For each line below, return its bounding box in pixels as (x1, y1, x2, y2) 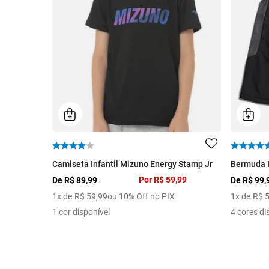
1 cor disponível (52, 207, 110, 217)
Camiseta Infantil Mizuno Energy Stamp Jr (52, 159, 213, 169)
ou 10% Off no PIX (107, 192, 175, 202)
